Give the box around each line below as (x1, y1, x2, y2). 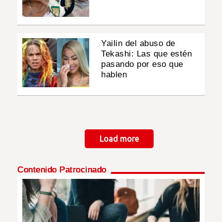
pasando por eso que (101, 59, 183, 69)
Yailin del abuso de (101, 39, 175, 49)
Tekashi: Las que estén (101, 49, 192, 59)
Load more (99, 134, 139, 144)
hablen (101, 70, 127, 80)
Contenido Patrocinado (17, 165, 107, 175)
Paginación (17, 133, 60, 143)
